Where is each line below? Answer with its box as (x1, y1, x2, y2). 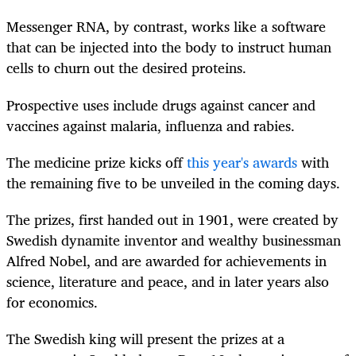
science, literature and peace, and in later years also (6, 269, 329, 293)
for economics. (6, 289, 98, 314)
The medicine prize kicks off (6, 149, 187, 174)
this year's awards (187, 149, 297, 174)
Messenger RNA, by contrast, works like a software (6, 14, 326, 39)
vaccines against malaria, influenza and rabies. (6, 113, 295, 137)
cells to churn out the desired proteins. (6, 56, 246, 80)
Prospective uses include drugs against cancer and (6, 92, 315, 117)
